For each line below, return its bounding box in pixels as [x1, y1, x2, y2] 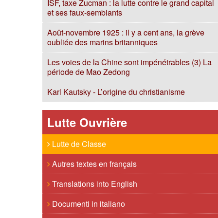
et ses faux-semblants [47, 7, 122, 18]
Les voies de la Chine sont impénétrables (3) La [47, 56, 212, 68]
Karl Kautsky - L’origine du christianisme [47, 86, 185, 97]
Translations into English [50, 178, 137, 189]
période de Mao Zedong [47, 66, 130, 77]
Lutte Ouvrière [47, 114, 127, 130]
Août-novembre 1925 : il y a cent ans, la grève [47, 27, 204, 38]
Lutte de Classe [50, 138, 106, 149]
